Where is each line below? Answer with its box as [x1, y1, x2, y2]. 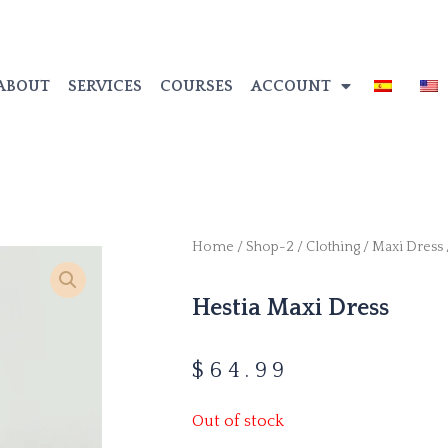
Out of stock [192, 411, 284, 430]
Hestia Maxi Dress [192, 295, 389, 321]
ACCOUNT [250, 77, 331, 95]
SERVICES [67, 77, 142, 95]
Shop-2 [246, 238, 294, 255]
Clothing [306, 238, 360, 255]
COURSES [159, 77, 233, 95]
